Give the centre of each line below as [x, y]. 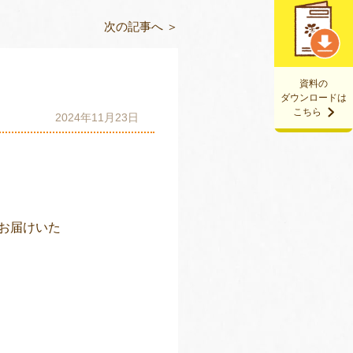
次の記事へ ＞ [141, 26]
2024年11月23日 [97, 117]
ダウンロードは [314, 98]
